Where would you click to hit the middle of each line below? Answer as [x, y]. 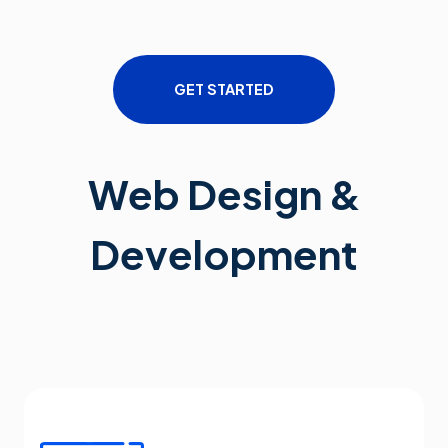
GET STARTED [224, 89]
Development [224, 253]
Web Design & [224, 193]
